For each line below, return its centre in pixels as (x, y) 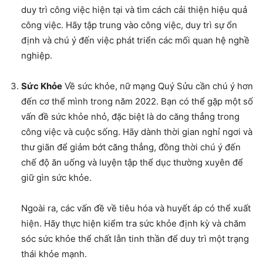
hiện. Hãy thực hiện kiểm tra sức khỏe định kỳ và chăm (134, 224)
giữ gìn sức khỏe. (56, 178)
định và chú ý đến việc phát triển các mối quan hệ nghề (135, 41)
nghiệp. (37, 56)
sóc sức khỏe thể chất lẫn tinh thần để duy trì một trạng (135, 239)
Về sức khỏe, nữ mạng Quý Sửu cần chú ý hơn (158, 86)
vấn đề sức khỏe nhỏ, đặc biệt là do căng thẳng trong (130, 117)
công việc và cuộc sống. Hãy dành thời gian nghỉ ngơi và (137, 132)
